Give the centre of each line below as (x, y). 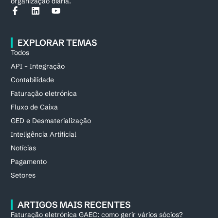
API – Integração (38, 66)
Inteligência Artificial (44, 134)
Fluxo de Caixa (35, 107)
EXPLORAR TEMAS (57, 42)
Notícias (24, 148)
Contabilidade (33, 80)
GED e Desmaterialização (51, 120)
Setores (23, 175)
